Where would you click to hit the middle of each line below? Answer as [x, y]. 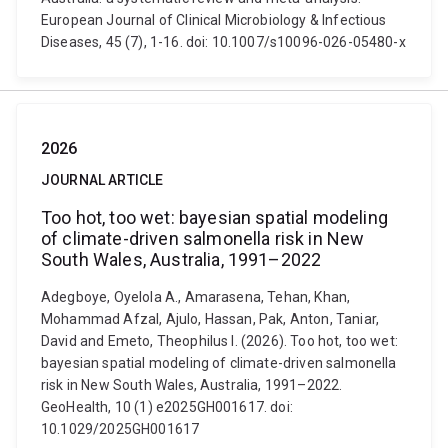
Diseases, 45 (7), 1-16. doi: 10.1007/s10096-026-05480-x [223, 42]
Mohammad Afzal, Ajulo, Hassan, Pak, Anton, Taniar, [210, 319]
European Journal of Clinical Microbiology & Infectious [214, 20]
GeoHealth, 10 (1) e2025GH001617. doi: [167, 407]
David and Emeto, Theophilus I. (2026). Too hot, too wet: [219, 341]
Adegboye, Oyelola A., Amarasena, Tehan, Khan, [196, 297]
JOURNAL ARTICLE [102, 180]
